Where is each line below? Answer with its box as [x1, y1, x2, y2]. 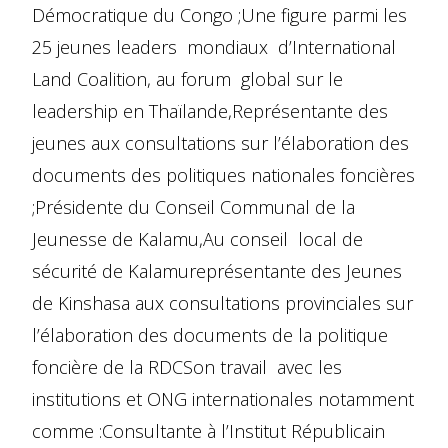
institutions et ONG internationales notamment [32, 386, 414, 411]
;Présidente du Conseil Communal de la [32, 194, 355, 219]
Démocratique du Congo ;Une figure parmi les [32, 2, 407, 27]
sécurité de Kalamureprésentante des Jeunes [32, 258, 402, 283]
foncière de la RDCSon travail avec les [32, 354, 342, 379]
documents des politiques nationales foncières [32, 162, 415, 187]
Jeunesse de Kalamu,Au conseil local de [32, 226, 363, 251]
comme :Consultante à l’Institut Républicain [32, 418, 385, 443]
